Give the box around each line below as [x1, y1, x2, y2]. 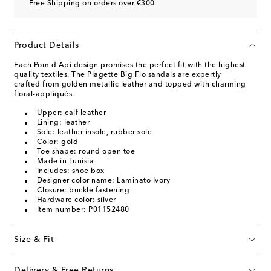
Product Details [14, 41, 79, 50]
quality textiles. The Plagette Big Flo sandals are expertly [14, 71, 221, 79]
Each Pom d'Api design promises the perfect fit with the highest [14, 61, 246, 69]
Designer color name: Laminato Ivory [36, 177, 170, 184]
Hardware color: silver [36, 196, 116, 204]
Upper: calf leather [36, 109, 106, 117]
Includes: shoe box [36, 167, 105, 175]
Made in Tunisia [36, 157, 94, 165]
